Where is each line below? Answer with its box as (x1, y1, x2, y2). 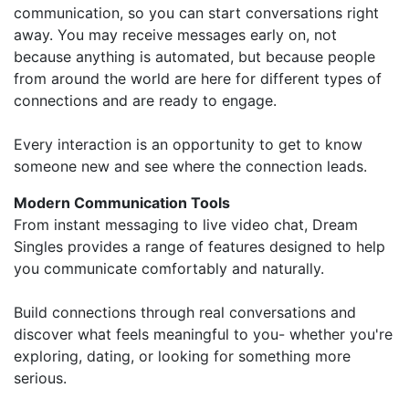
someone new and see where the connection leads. (14, 157, 367, 176)
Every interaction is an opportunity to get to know (14, 135, 362, 154)
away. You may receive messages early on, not (14, 26, 337, 45)
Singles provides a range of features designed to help (14, 237, 385, 257)
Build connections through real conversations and (14, 303, 356, 322)
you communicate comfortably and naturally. (14, 259, 324, 278)
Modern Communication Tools (14, 194, 230, 213)
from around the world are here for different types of (14, 69, 382, 89)
